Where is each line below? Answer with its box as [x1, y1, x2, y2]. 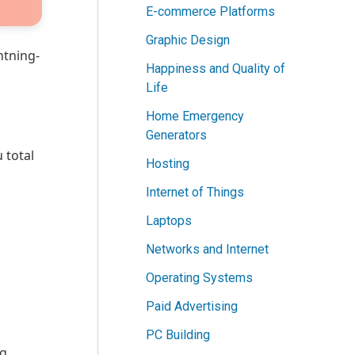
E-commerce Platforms [146, 4, 275, 20]
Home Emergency [146, 109, 244, 124]
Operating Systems [146, 270, 253, 286]
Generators [146, 128, 207, 143]
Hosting [146, 156, 189, 172]
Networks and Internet [146, 242, 269, 258]
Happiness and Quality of [146, 61, 285, 77]
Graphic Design [146, 32, 230, 48]
